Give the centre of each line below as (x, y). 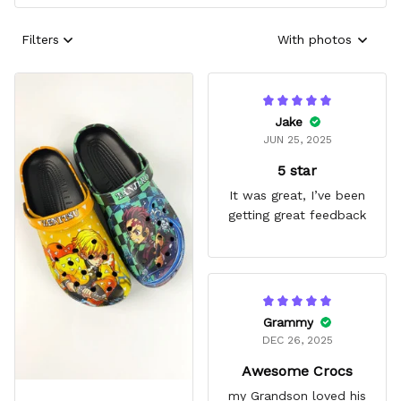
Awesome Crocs (297, 371)
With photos (315, 40)
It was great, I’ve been (297, 195)
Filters (40, 40)
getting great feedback (297, 214)
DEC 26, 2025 (297, 340)
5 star (297, 170)
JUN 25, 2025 (297, 139)
